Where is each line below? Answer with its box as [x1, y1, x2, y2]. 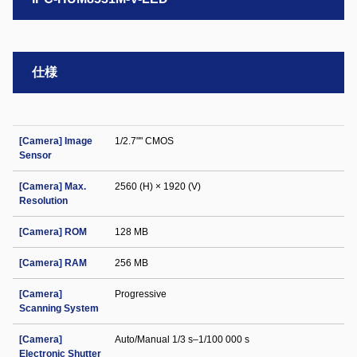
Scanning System [19, 303, 99, 314]
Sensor [19, 150, 52, 161]
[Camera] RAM [19, 257, 87, 269]
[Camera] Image [19, 135, 92, 147]
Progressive [115, 288, 167, 300]
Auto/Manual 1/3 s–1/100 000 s [115, 334, 249, 345]
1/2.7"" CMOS [115, 135, 174, 147]
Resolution [19, 195, 68, 206]
